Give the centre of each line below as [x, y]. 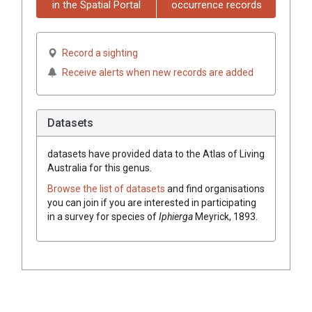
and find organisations [216, 188]
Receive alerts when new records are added [158, 72]
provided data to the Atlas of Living [187, 154]
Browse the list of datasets [107, 188]
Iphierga [176, 216]
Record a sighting [100, 53]
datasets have [79, 154]
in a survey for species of [103, 216]
